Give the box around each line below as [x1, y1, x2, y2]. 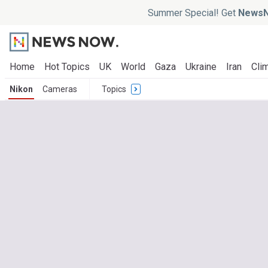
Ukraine [185, 61, 217, 72]
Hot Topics [44, 61, 90, 72]
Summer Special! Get [147, 7, 238, 19]
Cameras [42, 84, 77, 94]
